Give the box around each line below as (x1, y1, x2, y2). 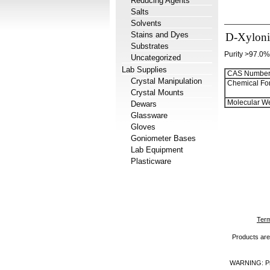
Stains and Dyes (131, 30, 189, 39)
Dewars (131, 99, 157, 108)
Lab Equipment (131, 145, 183, 154)
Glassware (131, 111, 168, 120)
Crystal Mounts (131, 88, 184, 97)
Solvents (131, 19, 162, 28)
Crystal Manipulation (131, 77, 202, 86)
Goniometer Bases (131, 134, 196, 143)
